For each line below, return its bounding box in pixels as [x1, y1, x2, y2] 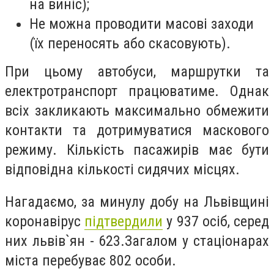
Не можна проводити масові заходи [29, 15, 254, 32]
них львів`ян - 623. [5, 232, 125, 250]
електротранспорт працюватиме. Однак [5, 82, 269, 100]
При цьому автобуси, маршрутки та [5, 62, 269, 80]
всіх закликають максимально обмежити [5, 102, 269, 119]
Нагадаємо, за [5, 193, 100, 211]
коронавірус [5, 213, 85, 231]
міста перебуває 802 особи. [5, 252, 176, 270]
